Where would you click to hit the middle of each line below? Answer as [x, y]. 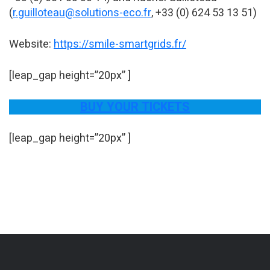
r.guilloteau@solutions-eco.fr [82, 13]
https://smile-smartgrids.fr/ [120, 45]
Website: [31, 45]
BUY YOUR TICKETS [135, 107]
